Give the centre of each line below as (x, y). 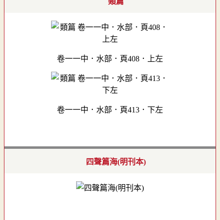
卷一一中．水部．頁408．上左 (110, 58)
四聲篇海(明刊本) (116, 162)
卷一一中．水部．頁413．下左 (110, 110)
